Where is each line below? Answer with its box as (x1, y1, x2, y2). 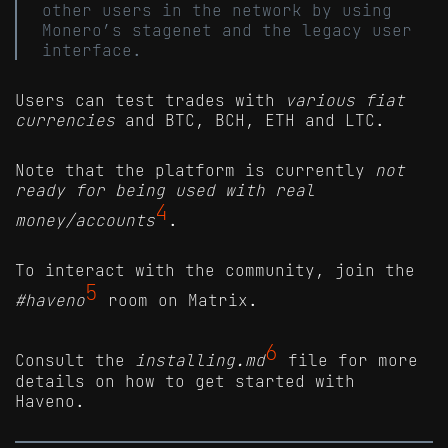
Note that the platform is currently (15, 159, 375, 180)
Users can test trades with (15, 89, 285, 110)
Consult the (15, 350, 135, 371)
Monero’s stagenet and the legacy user (42, 19, 412, 40)
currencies (15, 109, 115, 130)
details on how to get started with (15, 370, 355, 391)
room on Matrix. (98, 290, 258, 311)
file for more (278, 350, 418, 371)
